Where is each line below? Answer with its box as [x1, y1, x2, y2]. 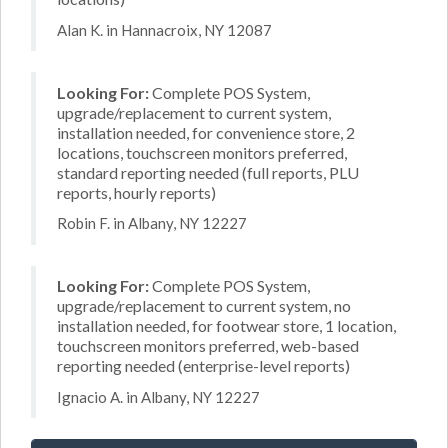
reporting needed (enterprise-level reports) [57, 356, 350, 375]
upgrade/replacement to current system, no [57, 296, 351, 315]
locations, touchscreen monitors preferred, [57, 142, 347, 162]
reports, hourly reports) [57, 182, 216, 202]
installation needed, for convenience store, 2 [57, 122, 355, 142]
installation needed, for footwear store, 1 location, [57, 316, 396, 335]
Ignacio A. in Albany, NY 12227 [57, 387, 260, 406]
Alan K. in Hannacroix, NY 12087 [57, 20, 272, 39]
